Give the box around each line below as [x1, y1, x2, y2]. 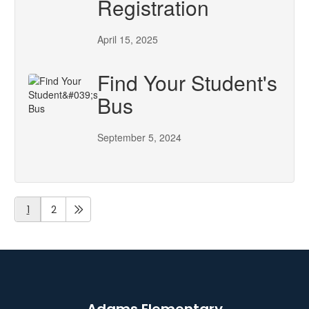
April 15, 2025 [97, 32, 158, 46]
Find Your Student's [97, 68, 277, 97]
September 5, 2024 [97, 130, 181, 144]
